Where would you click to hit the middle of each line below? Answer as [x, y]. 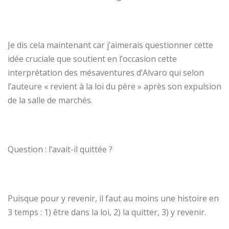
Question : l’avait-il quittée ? [60, 149]
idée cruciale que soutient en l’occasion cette [92, 59]
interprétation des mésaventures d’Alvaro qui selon [106, 72]
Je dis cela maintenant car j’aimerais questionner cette [110, 45]
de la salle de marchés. [50, 100]
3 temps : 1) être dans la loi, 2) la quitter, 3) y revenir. [107, 212]
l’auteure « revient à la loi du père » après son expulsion [114, 86]
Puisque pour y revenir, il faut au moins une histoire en [113, 198]
